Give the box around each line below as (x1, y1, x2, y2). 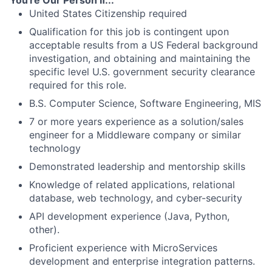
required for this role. (29, 78, 126, 91)
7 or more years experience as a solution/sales (29, 115, 243, 127)
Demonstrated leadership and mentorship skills (29, 160, 245, 172)
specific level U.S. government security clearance (29, 65, 255, 78)
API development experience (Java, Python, (29, 209, 229, 222)
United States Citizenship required (29, 7, 187, 19)
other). (29, 223, 59, 236)
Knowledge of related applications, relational (29, 178, 235, 191)
